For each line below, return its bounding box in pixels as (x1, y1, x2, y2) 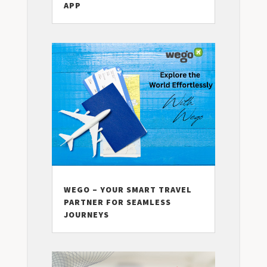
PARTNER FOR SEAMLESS (63, 196, 171, 207)
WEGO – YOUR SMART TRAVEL (63, 184, 192, 195)
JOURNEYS (63, 209, 109, 220)
